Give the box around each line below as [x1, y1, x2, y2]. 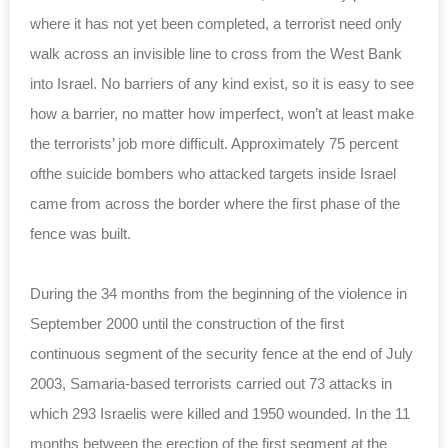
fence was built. [30, 224, 131, 242]
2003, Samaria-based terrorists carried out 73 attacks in [30, 374, 392, 392]
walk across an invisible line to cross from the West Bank [30, 44, 402, 62]
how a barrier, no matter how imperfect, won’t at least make [30, 104, 414, 122]
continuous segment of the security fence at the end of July [30, 344, 413, 362]
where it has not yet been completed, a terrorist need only [30, 14, 402, 32]
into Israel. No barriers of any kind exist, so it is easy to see [30, 74, 414, 92]
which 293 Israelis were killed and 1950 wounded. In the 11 [30, 404, 410, 422]
